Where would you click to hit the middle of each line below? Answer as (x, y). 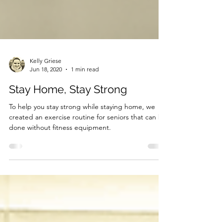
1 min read (85, 89)
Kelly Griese (46, 81)
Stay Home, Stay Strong (68, 109)
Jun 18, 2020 (46, 89)
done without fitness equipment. (60, 147)
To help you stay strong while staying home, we (82, 126)
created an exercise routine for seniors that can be (88, 137)
